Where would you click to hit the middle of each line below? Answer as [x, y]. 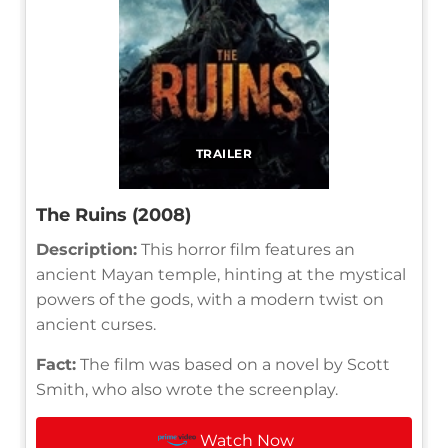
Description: [86, 249]
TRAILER [224, 153]
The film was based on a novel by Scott [233, 364]
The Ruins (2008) [113, 214]
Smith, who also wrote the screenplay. [187, 389]
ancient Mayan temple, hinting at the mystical [221, 274]
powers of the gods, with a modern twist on [210, 299]
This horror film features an [246, 249]
